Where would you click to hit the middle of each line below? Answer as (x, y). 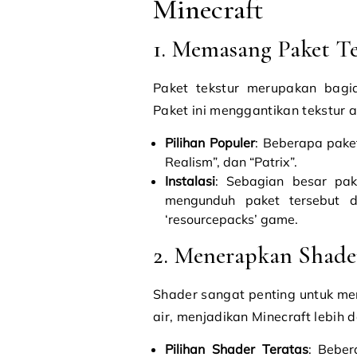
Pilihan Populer (210, 143)
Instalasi (190, 181)
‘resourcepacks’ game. (231, 219)
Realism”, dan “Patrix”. (231, 162)
